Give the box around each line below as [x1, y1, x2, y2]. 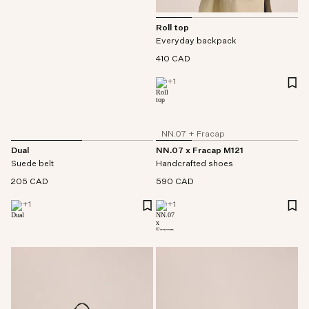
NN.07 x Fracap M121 [156, 147, 243, 156]
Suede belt [11, 160, 54, 169]
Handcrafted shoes [156, 160, 233, 169]
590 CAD [156, 178, 194, 187]
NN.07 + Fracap [161, 130, 225, 139]
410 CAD [156, 55, 190, 64]
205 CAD [11, 178, 48, 187]
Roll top [156, 24, 189, 33]
